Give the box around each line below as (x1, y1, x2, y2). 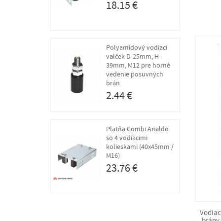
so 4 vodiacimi (106, 133, 147, 143)
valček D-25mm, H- (106, 51, 161, 61)
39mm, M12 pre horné (106, 60, 170, 70)
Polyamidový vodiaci (106, 42, 167, 52)
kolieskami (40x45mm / (106, 142, 174, 151)
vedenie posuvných (106, 69, 163, 79)
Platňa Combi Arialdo (106, 124, 169, 134)
